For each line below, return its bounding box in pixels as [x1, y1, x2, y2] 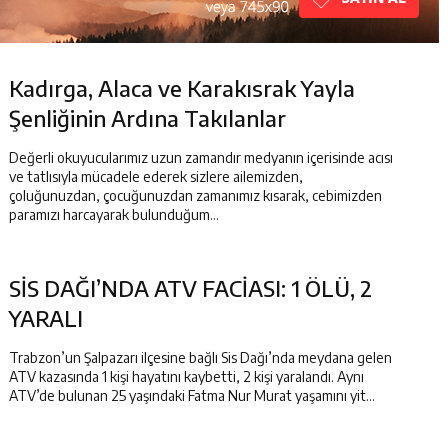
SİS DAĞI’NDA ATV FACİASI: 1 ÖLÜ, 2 [9, 274, 372, 302]
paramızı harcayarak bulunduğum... [9, 206, 219, 223]
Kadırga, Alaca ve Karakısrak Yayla [9, 74, 355, 102]
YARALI [9, 304, 83, 332]
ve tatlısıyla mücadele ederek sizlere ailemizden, [9, 168, 303, 185]
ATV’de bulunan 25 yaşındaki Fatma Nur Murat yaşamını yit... [9, 387, 375, 404]
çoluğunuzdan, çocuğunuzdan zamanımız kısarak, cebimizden [9, 187, 382, 204]
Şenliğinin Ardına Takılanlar [9, 104, 286, 132]
